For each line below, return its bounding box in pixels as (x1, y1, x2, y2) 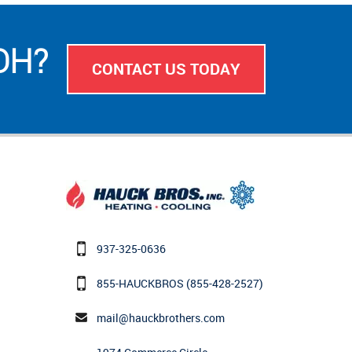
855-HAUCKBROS (97, 276, 185, 291)
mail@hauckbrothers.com (97, 310, 225, 325)
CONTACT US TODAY (91, 57, 240, 79)
